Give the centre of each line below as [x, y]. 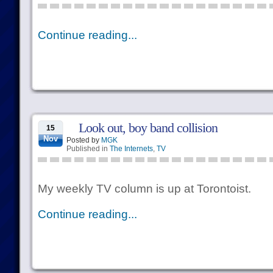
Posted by [83, 140]
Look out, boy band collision [148, 128]
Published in [88, 149]
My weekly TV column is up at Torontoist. [144, 189]
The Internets [131, 149]
